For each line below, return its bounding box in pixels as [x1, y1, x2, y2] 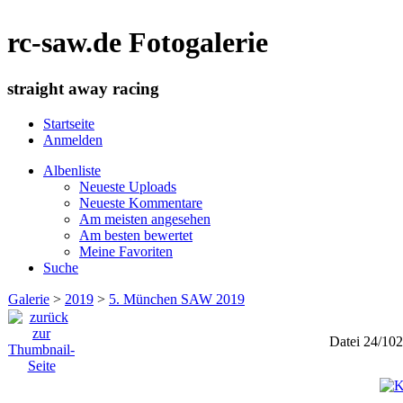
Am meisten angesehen [79, 210, 210, 227]
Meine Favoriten [79, 243, 173, 259]
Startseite [43, 115, 94, 131]
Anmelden [43, 131, 103, 148]
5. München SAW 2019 [109, 291, 245, 307]
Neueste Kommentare [79, 194, 202, 210]
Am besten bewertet [79, 227, 193, 243]
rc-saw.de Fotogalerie [7, 26, 268, 59]
